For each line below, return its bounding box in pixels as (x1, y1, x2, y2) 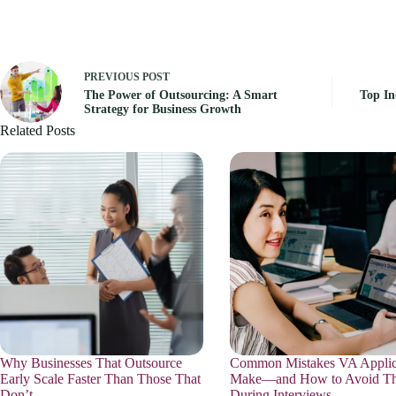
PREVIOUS (84, 70, 142, 83)
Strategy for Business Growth (84, 102, 241, 116)
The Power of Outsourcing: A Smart (84, 88, 278, 102)
